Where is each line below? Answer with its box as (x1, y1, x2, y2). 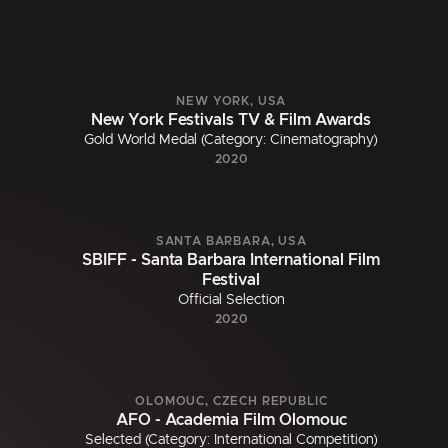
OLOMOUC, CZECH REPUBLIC (135, 395, 328, 408)
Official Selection (177, 293, 285, 308)
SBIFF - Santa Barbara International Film (82, 252, 381, 269)
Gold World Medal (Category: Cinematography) (84, 133, 379, 148)
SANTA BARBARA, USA (155, 235, 307, 248)
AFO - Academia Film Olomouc (115, 412, 347, 429)
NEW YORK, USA (176, 95, 287, 108)
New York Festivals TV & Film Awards (91, 112, 372, 129)
